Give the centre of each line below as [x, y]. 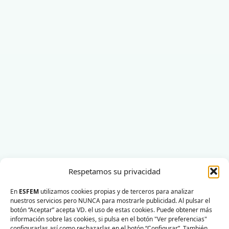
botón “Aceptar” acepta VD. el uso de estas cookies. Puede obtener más [111, 210]
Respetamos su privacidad [114, 171]
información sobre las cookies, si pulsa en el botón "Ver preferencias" [109, 219]
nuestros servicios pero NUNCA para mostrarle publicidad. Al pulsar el [110, 200]
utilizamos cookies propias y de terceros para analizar [116, 191]
